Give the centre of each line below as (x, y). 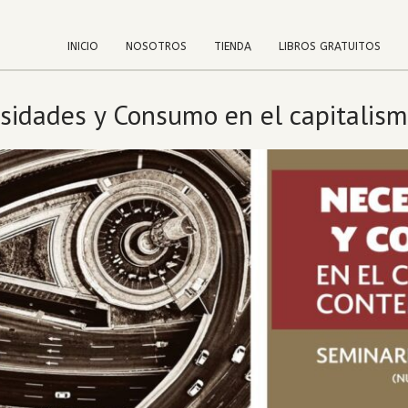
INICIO (83, 46)
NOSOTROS (156, 46)
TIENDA (233, 46)
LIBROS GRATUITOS (330, 46)
